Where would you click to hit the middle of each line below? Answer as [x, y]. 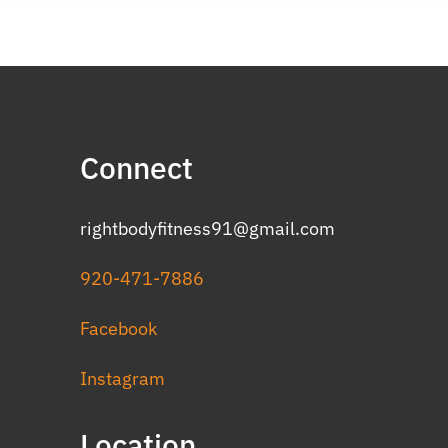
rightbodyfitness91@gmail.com [207, 228]
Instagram [122, 378]
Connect [136, 167]
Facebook [118, 328]
